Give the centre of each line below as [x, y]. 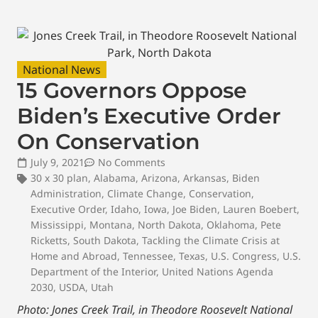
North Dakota [169, 225]
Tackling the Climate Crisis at [211, 240]
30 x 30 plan [59, 178]
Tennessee [148, 256]
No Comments [132, 162]
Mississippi [57, 225]
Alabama [115, 178]
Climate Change [145, 193]
